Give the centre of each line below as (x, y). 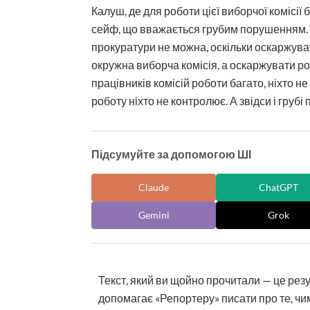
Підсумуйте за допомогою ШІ (171, 154)
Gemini (154, 215)
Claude (154, 188)
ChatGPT (278, 188)
